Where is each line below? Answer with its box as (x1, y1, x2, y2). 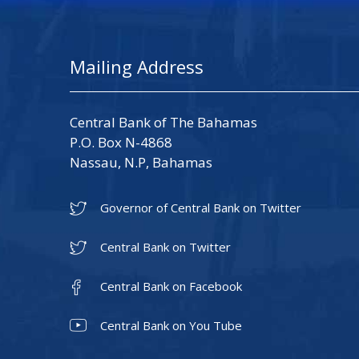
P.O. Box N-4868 (70, 132, 172, 151)
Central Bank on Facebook (100, 277, 242, 294)
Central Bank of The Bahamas (70, 112, 257, 131)
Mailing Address (70, 54, 204, 79)
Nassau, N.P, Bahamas (70, 152, 212, 171)
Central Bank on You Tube (100, 317, 242, 333)
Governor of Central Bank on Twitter (100, 199, 301, 216)
